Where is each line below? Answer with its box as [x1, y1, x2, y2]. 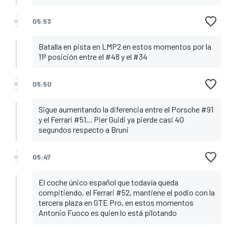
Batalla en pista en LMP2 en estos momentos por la [39, 42, 211, 52]
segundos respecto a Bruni [39, 125, 129, 135]
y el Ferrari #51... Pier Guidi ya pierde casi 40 [39, 115, 184, 125]
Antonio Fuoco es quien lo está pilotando [39, 208, 177, 218]
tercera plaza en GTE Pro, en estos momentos [39, 198, 194, 208]
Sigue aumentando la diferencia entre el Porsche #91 [39, 104, 213, 115]
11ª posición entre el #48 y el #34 [39, 52, 147, 62]
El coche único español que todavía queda [39, 177, 178, 187]
